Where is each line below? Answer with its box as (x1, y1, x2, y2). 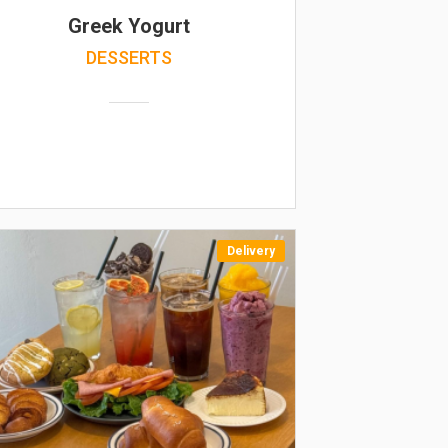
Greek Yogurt (68, 14, 191, 38)
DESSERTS (86, 47, 173, 68)
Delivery (226, 244, 275, 258)
